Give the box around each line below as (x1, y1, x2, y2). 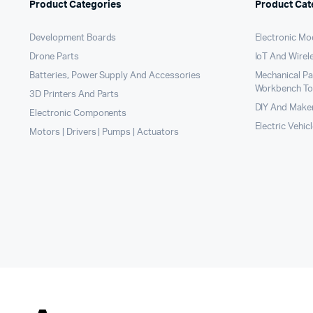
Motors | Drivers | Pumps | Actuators (29, 127, 179, 137)
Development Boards (29, 33, 117, 43)
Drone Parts (29, 52, 79, 61)
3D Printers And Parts (29, 89, 119, 99)
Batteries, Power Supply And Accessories (29, 71, 201, 80)
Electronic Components (29, 108, 127, 118)
